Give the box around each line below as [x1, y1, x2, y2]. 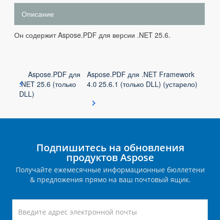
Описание [22, 9, 54, 19]
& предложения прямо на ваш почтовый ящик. [29, 175, 191, 184]
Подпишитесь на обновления [36, 141, 184, 154]
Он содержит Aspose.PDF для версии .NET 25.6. [14, 30, 170, 40]
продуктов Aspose [66, 151, 154, 164]
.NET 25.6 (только [19, 79, 76, 89]
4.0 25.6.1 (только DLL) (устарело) [87, 79, 198, 89]
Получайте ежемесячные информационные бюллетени [15, 165, 205, 174]
